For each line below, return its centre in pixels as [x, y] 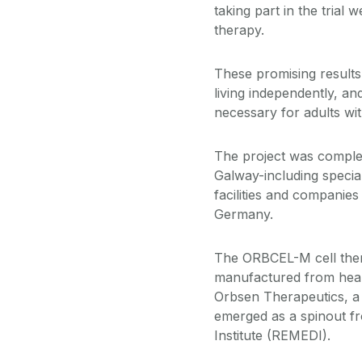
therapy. [239, 29]
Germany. [244, 214]
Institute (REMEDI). [272, 335]
